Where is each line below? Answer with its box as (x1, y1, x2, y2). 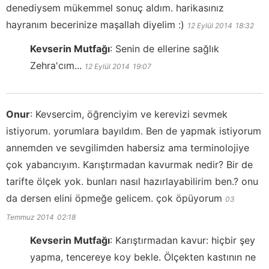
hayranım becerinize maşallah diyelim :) (6, 19, 184, 31)
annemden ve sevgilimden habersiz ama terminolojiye (6, 142, 249, 154)
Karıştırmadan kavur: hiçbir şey (115, 234, 255, 247)
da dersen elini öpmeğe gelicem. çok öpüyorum (6, 192, 222, 205)
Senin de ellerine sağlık (115, 43, 219, 55)
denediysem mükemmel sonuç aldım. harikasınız (6, 2, 224, 14)
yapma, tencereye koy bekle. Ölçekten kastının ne (30, 251, 256, 264)
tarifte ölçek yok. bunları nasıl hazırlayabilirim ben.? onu (6, 175, 258, 188)
